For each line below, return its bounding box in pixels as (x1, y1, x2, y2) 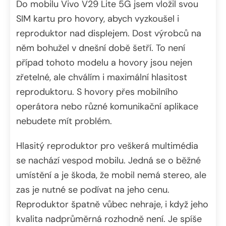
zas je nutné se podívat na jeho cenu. (16, 183, 169, 196)
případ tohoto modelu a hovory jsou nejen (16, 56, 192, 69)
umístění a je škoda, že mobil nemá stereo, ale (16, 168, 206, 181)
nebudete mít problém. (16, 115, 112, 127)
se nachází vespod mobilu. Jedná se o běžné (16, 154, 201, 166)
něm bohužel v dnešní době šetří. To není (16, 41, 185, 54)
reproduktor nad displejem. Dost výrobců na (16, 27, 201, 39)
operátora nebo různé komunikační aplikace (16, 100, 198, 112)
